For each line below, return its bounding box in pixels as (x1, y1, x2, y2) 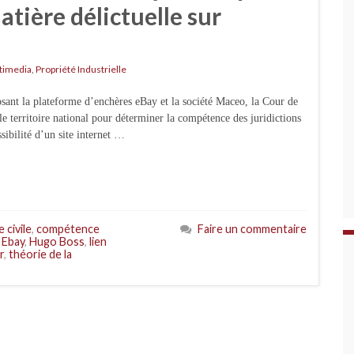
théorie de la (9, 247, 72, 261)
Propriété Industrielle (36, 63, 126, 75)
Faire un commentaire (198, 222, 307, 235)
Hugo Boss (29, 235, 85, 248)
